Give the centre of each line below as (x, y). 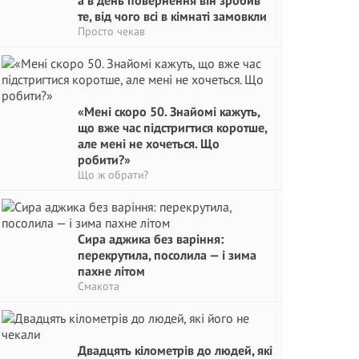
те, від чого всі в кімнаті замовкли (172, 16)
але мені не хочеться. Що (149, 143)
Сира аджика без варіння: (151, 239)
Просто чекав (111, 31)
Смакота (99, 286)
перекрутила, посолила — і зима (167, 255)
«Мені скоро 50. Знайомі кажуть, (169, 111)
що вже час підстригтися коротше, (172, 127)
